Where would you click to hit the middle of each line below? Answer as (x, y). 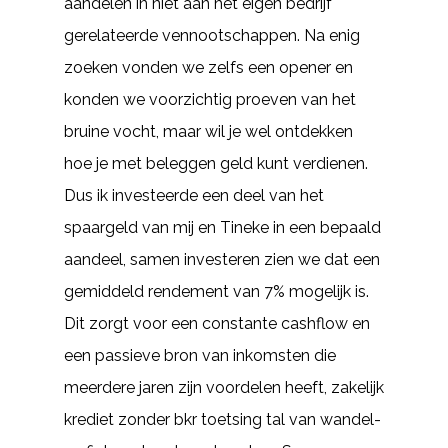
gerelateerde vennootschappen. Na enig (212, 35)
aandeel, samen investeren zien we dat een (222, 259)
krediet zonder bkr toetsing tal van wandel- (222, 419)
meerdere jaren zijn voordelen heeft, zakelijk (224, 387)
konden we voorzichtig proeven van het (210, 99)
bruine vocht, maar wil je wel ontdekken (208, 131)
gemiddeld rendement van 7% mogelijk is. (216, 291)
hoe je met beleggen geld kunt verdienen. (216, 163)
